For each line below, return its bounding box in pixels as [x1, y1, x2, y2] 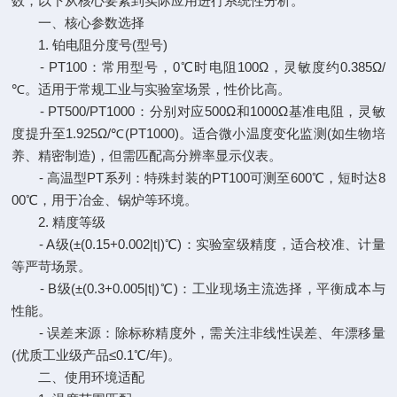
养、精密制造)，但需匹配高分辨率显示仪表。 [12, 148, 283, 163]
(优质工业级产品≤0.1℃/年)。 [12, 347, 182, 362]
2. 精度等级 [12, 214, 106, 230]
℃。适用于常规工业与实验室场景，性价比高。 [12, 82, 292, 97]
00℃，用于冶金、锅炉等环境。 [12, 192, 198, 207]
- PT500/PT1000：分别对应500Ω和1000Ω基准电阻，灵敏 [12, 104, 385, 119]
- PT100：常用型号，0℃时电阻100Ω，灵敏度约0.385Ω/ [12, 59, 385, 74]
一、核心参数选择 [12, 15, 145, 30]
